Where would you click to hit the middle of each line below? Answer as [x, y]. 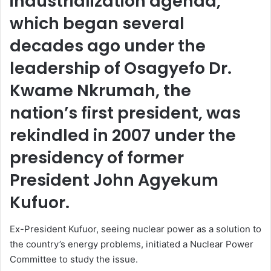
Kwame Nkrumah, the [100, 90]
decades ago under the [108, 45]
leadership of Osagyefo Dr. [121, 68]
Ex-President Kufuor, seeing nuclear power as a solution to [135, 229]
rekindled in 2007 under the [123, 135]
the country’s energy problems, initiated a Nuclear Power [132, 244]
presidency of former [97, 157]
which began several [97, 23]
